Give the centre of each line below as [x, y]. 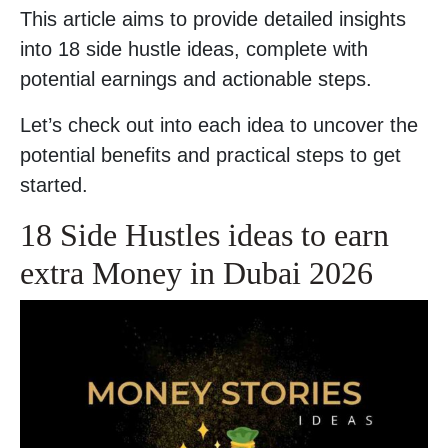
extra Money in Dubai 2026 [196, 273]
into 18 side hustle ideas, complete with [194, 49]
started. [54, 185]
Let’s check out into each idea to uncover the [219, 125]
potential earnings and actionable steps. [196, 79]
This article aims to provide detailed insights [213, 19]
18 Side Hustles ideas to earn [204, 235]
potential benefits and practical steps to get [210, 155]
